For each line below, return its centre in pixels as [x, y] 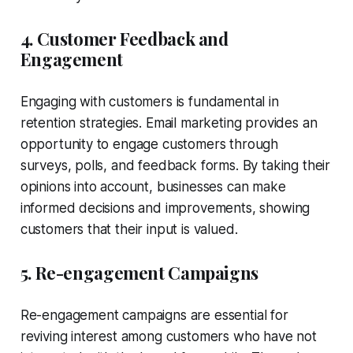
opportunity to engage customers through [149, 144]
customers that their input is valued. [129, 229]
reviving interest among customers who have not [168, 336]
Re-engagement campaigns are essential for [154, 315]
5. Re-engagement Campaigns [139, 272]
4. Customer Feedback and [124, 38]
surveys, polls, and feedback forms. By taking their [175, 165]
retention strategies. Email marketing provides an [169, 123]
